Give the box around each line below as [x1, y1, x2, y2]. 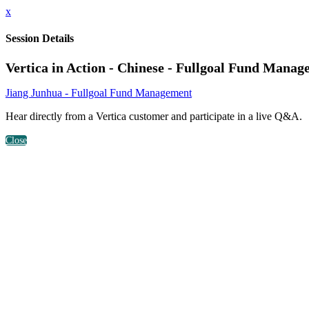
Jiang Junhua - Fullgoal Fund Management [6, 86, 192, 99]
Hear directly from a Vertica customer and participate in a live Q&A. [6, 110, 302, 122]
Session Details [6, 32, 74, 45]
